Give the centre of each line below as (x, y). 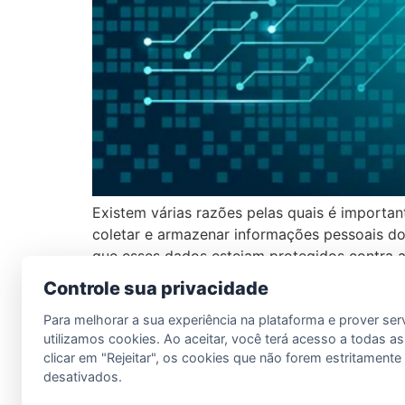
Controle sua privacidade (156, 288)
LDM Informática (172, 326)
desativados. (83, 377)
